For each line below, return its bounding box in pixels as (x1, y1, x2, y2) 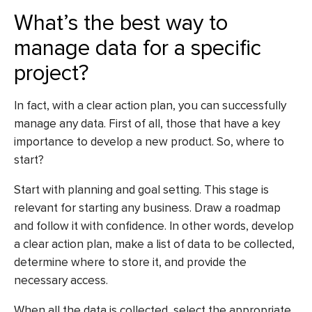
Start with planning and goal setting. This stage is (14, 182, 269, 197)
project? (14, 59, 88, 86)
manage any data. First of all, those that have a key (14, 116, 280, 132)
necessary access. (14, 272, 108, 288)
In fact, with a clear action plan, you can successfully (14, 98, 286, 114)
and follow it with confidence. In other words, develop (14, 218, 294, 233)
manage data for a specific (14, 34, 261, 61)
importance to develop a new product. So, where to (14, 134, 284, 150)
